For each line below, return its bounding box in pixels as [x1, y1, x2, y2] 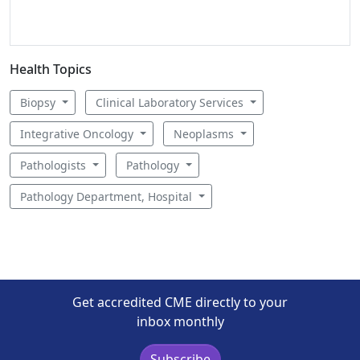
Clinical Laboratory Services [95, 95, 247, 110]
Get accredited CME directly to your [72, 293, 288, 311]
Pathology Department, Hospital [20, 189, 195, 204]
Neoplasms [173, 126, 237, 141]
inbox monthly [136, 313, 224, 330]
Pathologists [20, 157, 89, 173]
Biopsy [20, 95, 59, 110]
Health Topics [10, 60, 92, 78]
